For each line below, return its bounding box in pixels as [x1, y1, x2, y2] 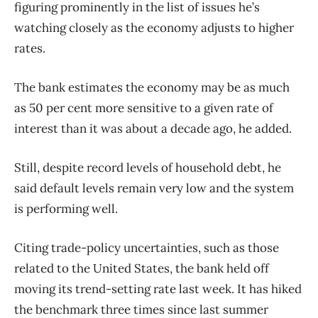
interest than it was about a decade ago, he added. [14, 120, 292, 136]
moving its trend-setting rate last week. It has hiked [14, 280, 302, 297]
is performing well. [14, 200, 118, 216]
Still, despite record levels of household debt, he [14, 159, 281, 175]
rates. [14, 40, 45, 56]
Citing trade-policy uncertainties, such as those [14, 239, 279, 256]
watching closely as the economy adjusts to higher [14, 19, 294, 35]
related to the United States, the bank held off [14, 260, 269, 276]
